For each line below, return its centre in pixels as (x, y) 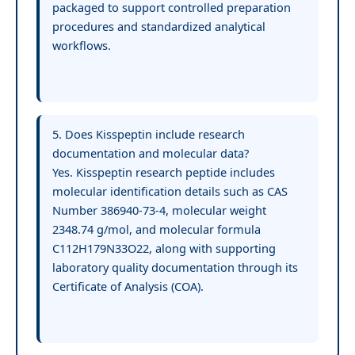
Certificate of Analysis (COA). (128, 286)
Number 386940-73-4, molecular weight (159, 210)
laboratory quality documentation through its (175, 267)
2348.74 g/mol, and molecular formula (157, 229)
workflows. (82, 45)
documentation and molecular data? (151, 153)
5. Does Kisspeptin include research (149, 134)
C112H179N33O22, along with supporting (164, 248)
